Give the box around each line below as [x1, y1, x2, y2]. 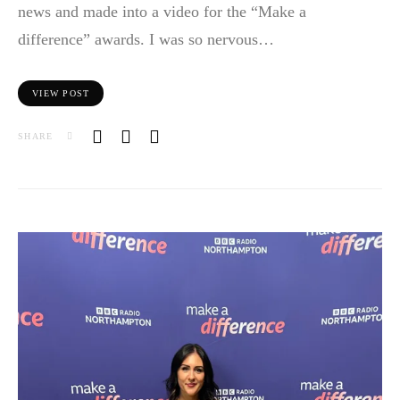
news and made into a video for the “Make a [18, 2, 306, 21]
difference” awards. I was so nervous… [18, 29, 274, 48]
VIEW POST [32, 87, 90, 98]
